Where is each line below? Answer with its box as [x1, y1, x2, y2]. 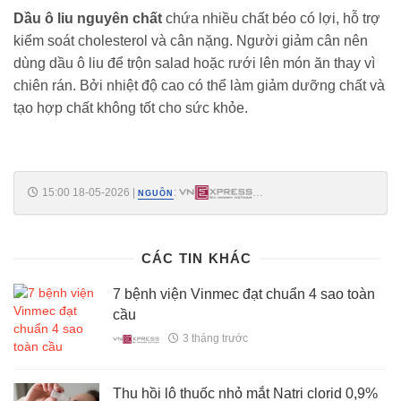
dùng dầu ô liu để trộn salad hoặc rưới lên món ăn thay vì [13, 55, 375, 71]
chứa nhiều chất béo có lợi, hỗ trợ [166, 10, 380, 26]
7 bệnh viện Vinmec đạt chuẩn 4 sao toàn [113, 286, 376, 303]
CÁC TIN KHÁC [141, 250, 252, 266]
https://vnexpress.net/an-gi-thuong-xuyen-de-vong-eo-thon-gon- [28, 200, 337, 214]
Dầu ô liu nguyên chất [13, 10, 166, 26]
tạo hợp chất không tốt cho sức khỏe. [13, 99, 248, 115]
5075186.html [28, 216, 95, 229]
